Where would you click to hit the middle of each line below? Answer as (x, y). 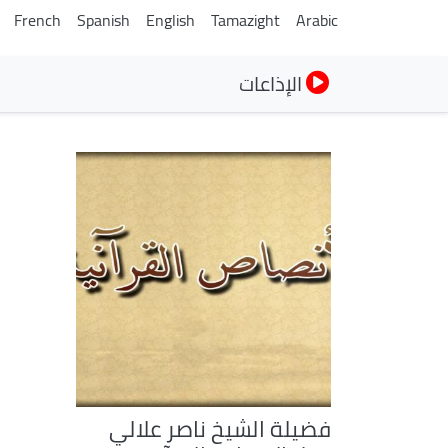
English (170, 20)
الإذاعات (272, 83)
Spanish (103, 20)
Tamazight (245, 20)
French (37, 20)
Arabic (317, 20)
